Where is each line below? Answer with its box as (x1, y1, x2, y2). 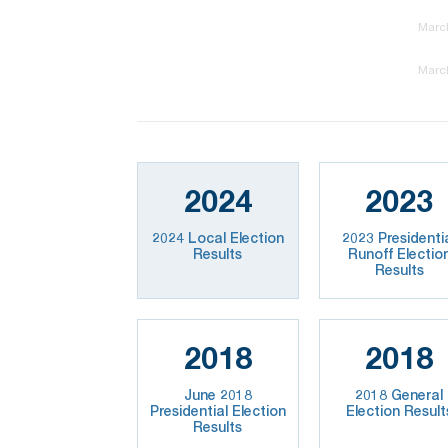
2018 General (355, 385, 444, 403)
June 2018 (183, 385, 252, 403)
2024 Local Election (151, 228, 284, 246)
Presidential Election (149, 401, 286, 419)
